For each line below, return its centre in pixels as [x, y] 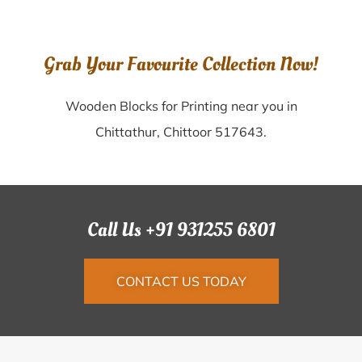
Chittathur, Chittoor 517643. [181, 132]
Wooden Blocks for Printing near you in [181, 106]
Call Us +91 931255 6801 [181, 230]
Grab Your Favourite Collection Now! [181, 64]
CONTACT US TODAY [181, 281]
